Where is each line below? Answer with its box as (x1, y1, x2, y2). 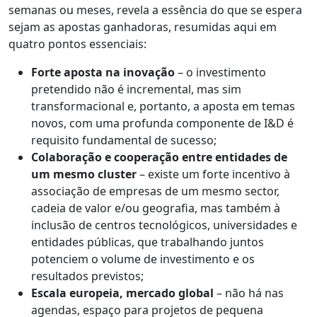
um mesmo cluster (31, 166, 137, 182)
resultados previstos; (31, 267, 144, 284)
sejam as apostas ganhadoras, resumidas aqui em (8, 18, 277, 35)
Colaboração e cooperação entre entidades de (31, 149, 287, 165)
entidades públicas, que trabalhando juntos (31, 234, 264, 250)
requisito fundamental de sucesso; (31, 132, 217, 148)
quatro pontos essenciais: (8, 35, 146, 52)
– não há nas (214, 284, 284, 301)
